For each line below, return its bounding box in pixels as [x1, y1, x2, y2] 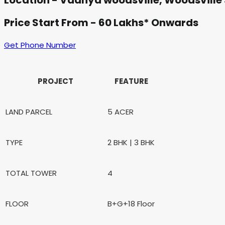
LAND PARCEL [6, 106, 52, 117]
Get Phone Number [4, 39, 76, 50]
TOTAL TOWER [6, 167, 57, 178]
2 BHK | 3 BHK [107, 137, 155, 148]
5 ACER [107, 106, 134, 117]
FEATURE [114, 75, 148, 86]
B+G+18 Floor [107, 198, 155, 209]
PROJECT [38, 75, 73, 86]
